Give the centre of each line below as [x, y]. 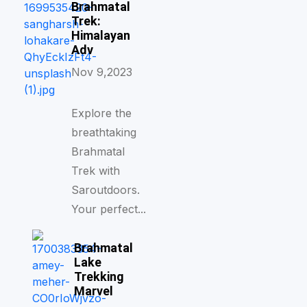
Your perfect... [108, 209]
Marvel [93, 291]
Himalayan [100, 35]
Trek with [95, 171]
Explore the [101, 113]
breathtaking [103, 132]
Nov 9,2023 [101, 72]
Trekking [99, 277]
